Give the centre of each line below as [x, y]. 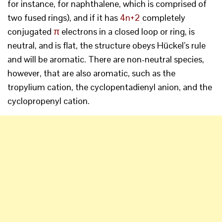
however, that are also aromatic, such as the [91, 73]
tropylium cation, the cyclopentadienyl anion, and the [110, 87]
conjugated [30, 32]
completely [163, 18]
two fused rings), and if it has [64, 18]
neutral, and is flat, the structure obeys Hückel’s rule [107, 46]
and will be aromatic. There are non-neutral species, [106, 59]
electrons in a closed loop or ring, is [127, 32]
